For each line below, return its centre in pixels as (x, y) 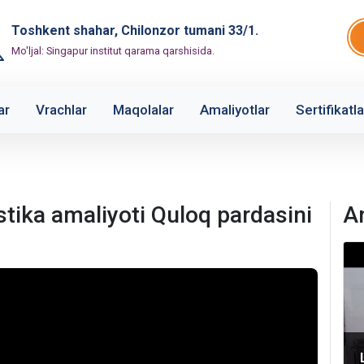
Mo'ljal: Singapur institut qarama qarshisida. (113, 51)
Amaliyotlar (235, 110)
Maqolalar (143, 110)
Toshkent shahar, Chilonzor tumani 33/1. (135, 30)
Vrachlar (61, 110)
